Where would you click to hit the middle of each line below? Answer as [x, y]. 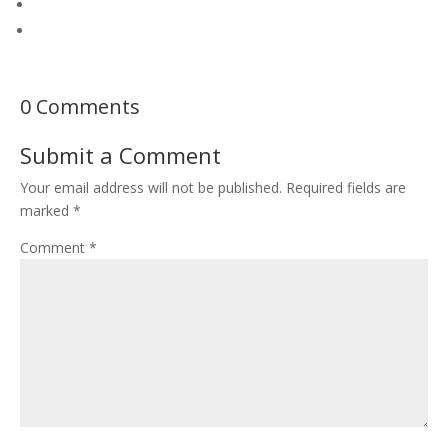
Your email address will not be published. [151, 187]
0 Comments [80, 106]
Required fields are [346, 187]
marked [46, 210]
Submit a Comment [120, 155]
